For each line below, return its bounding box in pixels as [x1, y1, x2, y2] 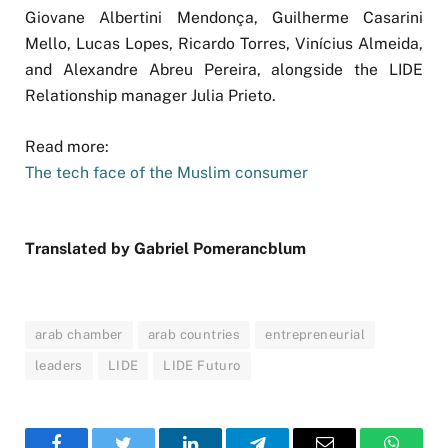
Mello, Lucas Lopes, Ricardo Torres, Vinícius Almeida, [25, 34, 423, 54]
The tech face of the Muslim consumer [25, 162, 308, 182]
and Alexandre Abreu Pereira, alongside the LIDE [25, 60, 423, 80]
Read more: [25, 136, 109, 156]
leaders [35, 357, 83, 373]
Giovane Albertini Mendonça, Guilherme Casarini [25, 8, 423, 28]
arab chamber [35, 326, 123, 342]
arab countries [147, 326, 241, 342]
